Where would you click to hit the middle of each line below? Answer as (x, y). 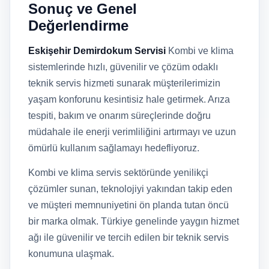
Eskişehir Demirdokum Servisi (97, 51)
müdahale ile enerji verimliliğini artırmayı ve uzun (132, 132)
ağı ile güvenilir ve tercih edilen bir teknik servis (128, 237)
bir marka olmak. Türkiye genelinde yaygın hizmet (134, 221)
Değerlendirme (78, 26)
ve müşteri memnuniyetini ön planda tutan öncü (128, 205)
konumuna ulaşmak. (71, 254)
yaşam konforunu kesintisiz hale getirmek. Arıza (129, 99)
